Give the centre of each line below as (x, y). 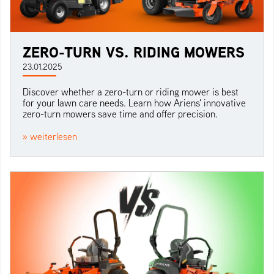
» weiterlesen (50, 137)
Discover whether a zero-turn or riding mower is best (131, 92)
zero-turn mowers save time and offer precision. (120, 114)
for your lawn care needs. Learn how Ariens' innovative (134, 103)
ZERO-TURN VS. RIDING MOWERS (134, 52)
